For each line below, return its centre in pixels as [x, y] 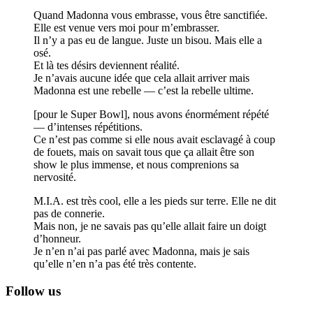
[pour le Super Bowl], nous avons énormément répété [151, 114]
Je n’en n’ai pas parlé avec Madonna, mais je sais [141, 251]
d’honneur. [57, 238]
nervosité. [55, 177]
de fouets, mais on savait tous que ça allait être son [144, 152]
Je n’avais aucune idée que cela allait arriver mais [141, 78]
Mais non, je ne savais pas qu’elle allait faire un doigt [150, 226]
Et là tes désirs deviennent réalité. [107, 65]
